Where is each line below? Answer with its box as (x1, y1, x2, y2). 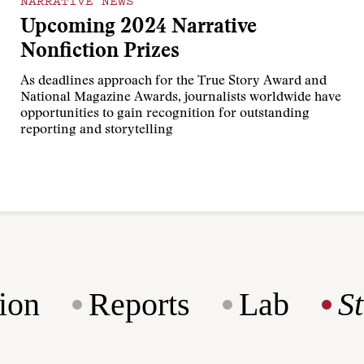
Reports (89, 286, 190, 323)
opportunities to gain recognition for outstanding (20, 107, 310, 121)
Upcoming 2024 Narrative (20, 18, 258, 39)
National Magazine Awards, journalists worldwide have (20, 91, 342, 105)
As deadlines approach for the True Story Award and (20, 75, 327, 89)
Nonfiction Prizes (20, 42, 180, 63)
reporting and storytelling (20, 123, 174, 137)
